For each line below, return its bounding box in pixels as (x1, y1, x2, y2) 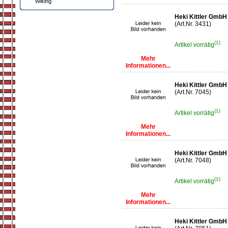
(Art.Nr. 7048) (175, 157, 211, 164)
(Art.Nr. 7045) (175, 89, 211, 96)
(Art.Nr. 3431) (175, 20, 211, 27)
